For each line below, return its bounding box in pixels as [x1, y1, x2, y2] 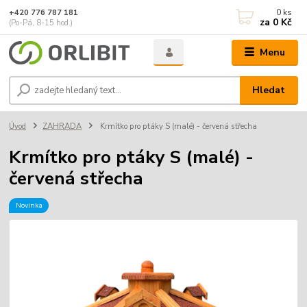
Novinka [15, 200, 42, 211]
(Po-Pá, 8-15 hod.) [9, 17, 73, 28]
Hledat [252, 84, 286, 97]
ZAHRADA [42, 121, 82, 132]
